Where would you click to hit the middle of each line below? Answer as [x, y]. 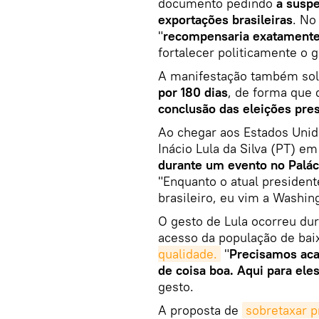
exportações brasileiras [225, 19]
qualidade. [188, 253]
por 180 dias [193, 92]
